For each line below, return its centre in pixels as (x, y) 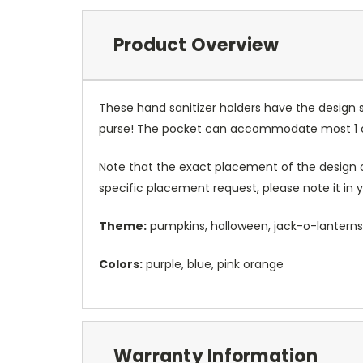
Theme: (123, 226)
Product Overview (196, 45)
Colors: (121, 264)
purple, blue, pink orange (213, 264)
